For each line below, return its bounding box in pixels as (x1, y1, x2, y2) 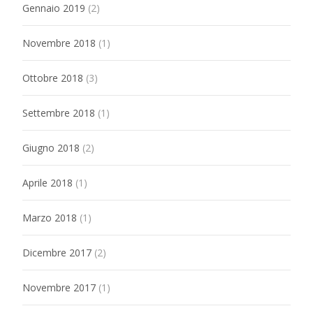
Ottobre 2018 (22, 71, 83, 85)
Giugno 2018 (22, 140, 80, 154)
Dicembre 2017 (22, 245, 92, 259)
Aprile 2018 (22, 175, 73, 189)
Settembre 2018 (22, 105, 95, 119)
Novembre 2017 (22, 280, 96, 294)
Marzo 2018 (22, 210, 77, 224)
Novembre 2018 (22, 36, 96, 50)
